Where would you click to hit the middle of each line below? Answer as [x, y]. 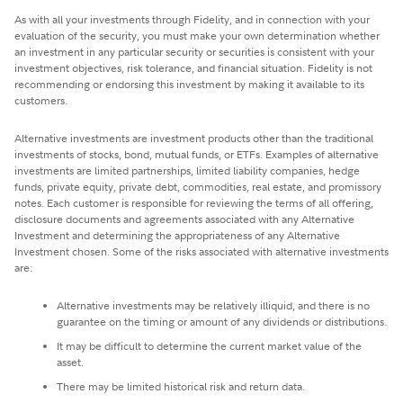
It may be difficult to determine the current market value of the [209, 345]
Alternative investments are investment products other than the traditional [194, 138]
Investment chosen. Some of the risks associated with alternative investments [201, 251]
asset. [70, 362]
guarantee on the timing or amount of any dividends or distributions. [222, 321]
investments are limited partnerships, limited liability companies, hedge [187, 170]
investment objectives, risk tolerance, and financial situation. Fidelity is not [193, 67]
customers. [41, 100]
